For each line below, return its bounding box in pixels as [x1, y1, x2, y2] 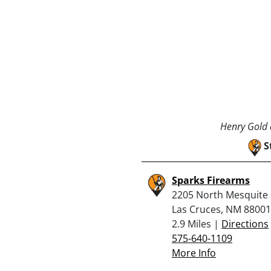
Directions [221, 217, 269, 230]
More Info [172, 246, 216, 260]
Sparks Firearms [172, 173, 250, 187]
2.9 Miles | [172, 217, 221, 230]
